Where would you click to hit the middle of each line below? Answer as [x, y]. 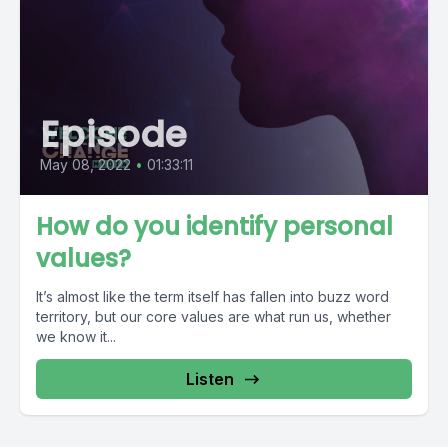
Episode [114, 134]
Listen [210, 379]
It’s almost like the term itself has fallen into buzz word [212, 296]
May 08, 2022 [85, 164]
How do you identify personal [214, 226]
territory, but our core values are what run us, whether [213, 316]
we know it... [76, 336]
